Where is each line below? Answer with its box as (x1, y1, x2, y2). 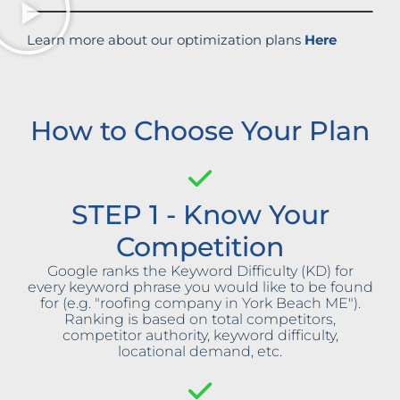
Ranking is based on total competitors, (64, 311, 336, 329)
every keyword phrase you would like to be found (27, 279, 373, 296)
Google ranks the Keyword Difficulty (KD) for (46, 262, 354, 280)
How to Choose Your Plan (30, 114, 370, 148)
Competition (116, 230, 284, 264)
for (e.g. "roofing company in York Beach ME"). (39, 295, 361, 312)
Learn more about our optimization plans (27, 31, 304, 49)
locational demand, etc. (118, 343, 282, 361)
